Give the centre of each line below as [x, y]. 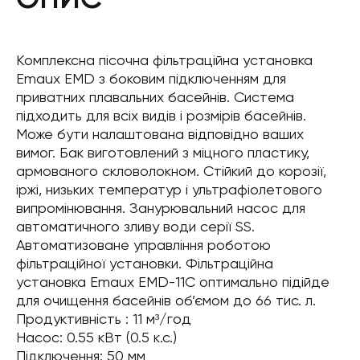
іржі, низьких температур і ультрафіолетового [169, 189]
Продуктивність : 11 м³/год [104, 318]
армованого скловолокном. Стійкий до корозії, [171, 170]
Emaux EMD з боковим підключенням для [151, 78]
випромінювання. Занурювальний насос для [161, 207]
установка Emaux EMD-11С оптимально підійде [173, 281]
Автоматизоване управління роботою [143, 244]
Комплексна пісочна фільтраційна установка [164, 59]
